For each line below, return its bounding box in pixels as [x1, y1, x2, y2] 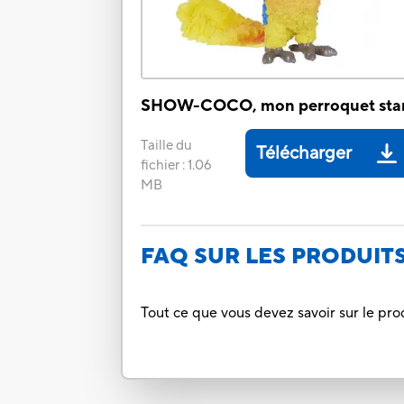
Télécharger [256, 142, 353, 166]
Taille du [141, 137, 193, 155]
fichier [141, 157, 180, 175]
